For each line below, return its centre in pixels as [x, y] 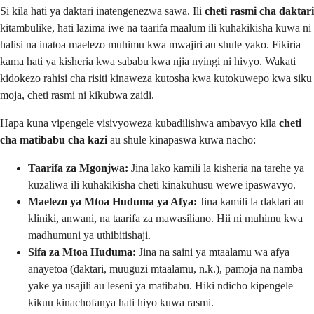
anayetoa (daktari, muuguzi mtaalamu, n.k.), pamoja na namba [165, 268]
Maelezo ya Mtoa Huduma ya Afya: [112, 201]
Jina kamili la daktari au [251, 201]
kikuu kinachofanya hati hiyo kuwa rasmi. [121, 302]
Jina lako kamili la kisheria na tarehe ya [216, 168]
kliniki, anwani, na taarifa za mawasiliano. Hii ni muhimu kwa [165, 218]
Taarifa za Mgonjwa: [78, 168]
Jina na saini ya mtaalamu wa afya [213, 252]
